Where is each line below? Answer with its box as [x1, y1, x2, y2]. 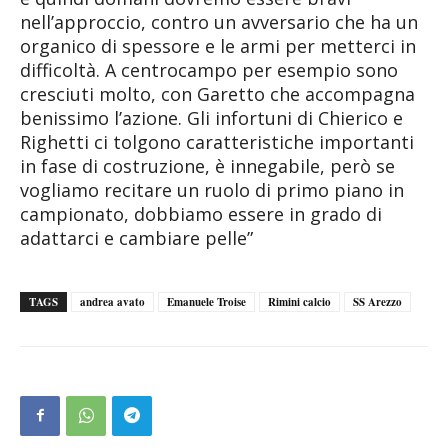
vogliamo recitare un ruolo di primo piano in [20, 177, 404, 202]
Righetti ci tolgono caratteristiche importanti [20, 129, 414, 154]
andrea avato [80, 293, 145, 310]
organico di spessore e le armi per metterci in [20, 33, 416, 58]
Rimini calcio [268, 293, 331, 310]
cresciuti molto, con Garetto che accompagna [20, 81, 415, 106]
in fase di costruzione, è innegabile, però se [20, 153, 395, 178]
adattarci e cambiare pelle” [20, 225, 253, 250]
